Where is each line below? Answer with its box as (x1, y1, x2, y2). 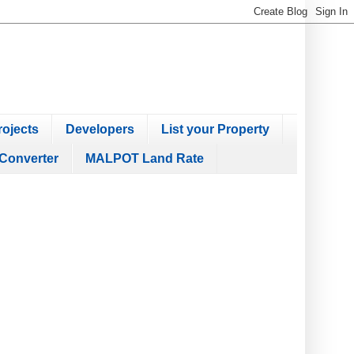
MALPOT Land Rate (85, 151, 204, 165)
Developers (66, 122, 134, 136)
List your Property (161, 122, 269, 136)
